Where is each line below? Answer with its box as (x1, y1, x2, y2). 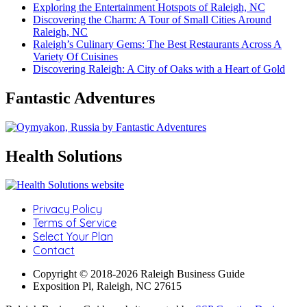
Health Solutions (5, 147, 122, 165)
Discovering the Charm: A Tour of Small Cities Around (33, 13, 271, 25)
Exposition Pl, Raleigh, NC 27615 (33, 280, 182, 293)
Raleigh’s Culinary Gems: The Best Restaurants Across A (33, 38, 282, 50)
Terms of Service (33, 216, 116, 230)
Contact (33, 243, 75, 258)
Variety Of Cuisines (33, 50, 118, 62)
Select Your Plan (33, 230, 113, 244)
